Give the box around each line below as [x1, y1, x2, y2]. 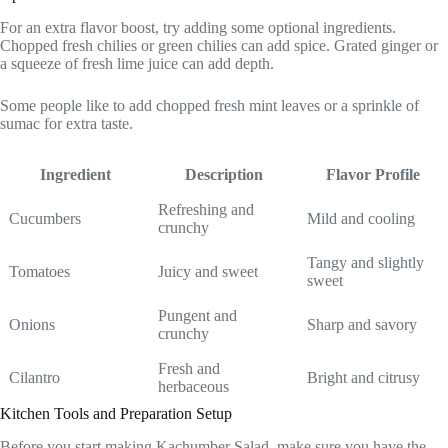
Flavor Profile [326, 165, 420, 183]
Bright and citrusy [307, 368, 420, 386]
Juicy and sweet [158, 262, 258, 280]
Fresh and [158, 359, 220, 377]
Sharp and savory [307, 315, 417, 333]
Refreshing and [158, 200, 254, 218]
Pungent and [158, 306, 237, 324]
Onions [9, 315, 55, 333]
